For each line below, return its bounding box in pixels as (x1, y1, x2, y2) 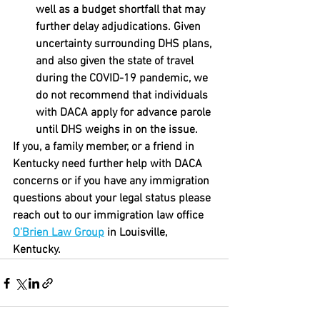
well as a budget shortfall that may (36, 3, 208, 18)
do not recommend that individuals (36, 89, 211, 104)
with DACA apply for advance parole (36, 106, 214, 121)
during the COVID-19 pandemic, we (36, 71, 211, 86)
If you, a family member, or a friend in (13, 140, 197, 155)
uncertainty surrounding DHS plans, (36, 37, 214, 52)
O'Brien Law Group (13, 226, 104, 241)
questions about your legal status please (13, 191, 214, 206)
